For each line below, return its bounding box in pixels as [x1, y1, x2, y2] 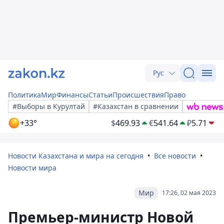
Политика [8, 90, 41, 99]
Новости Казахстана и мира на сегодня [8, 151, 143, 160]
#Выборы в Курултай [12, 101, 85, 111]
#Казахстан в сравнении [93, 101, 178, 111]
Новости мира [8, 163, 56, 172]
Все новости [154, 151, 196, 160]
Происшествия [112, 90, 164, 99]
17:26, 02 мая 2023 [162, 188, 216, 197]
